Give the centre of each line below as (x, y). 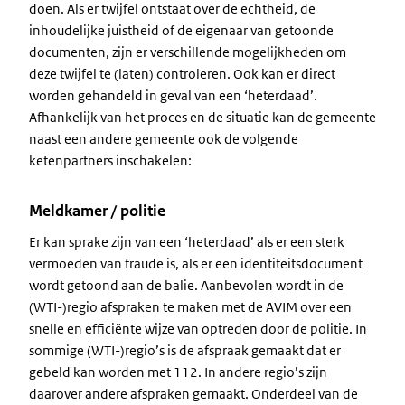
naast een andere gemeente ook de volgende (164, 139)
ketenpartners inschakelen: (110, 160)
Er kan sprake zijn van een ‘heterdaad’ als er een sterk (187, 242)
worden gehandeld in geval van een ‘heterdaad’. (173, 95)
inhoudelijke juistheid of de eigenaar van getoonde (181, 30)
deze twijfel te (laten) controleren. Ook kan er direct (182, 74)
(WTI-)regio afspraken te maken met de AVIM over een (190, 307)
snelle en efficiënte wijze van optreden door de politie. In (198, 329)
